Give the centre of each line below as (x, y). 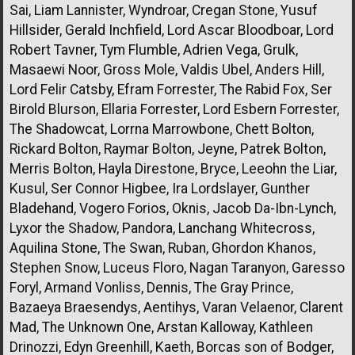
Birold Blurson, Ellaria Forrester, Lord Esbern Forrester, (174, 109)
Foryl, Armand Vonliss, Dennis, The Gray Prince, (151, 287)
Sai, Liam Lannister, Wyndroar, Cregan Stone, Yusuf (164, 10)
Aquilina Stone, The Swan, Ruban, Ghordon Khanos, (162, 248)
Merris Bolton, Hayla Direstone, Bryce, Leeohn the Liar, (173, 168)
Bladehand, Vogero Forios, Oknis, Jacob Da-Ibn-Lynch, (173, 208)
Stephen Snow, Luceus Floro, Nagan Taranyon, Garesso (177, 267)
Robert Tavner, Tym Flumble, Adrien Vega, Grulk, (154, 50)
